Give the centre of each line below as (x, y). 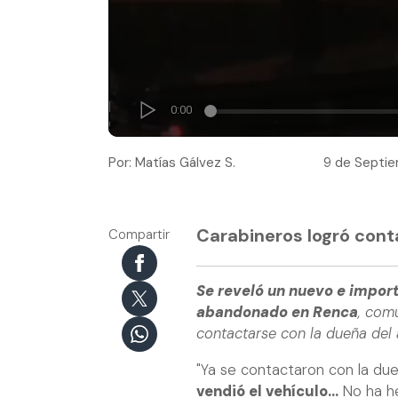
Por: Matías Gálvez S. (172, 162)
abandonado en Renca (277, 313)
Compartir (139, 234)
